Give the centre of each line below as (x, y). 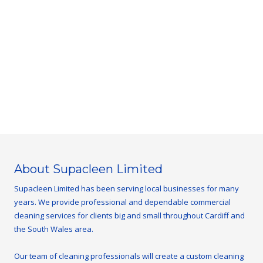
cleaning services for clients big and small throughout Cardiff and (129, 215)
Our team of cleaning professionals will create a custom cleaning (129, 256)
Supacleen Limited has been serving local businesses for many (127, 188)
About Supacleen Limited (88, 169)
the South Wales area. (54, 229)
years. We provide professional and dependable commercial (122, 202)
